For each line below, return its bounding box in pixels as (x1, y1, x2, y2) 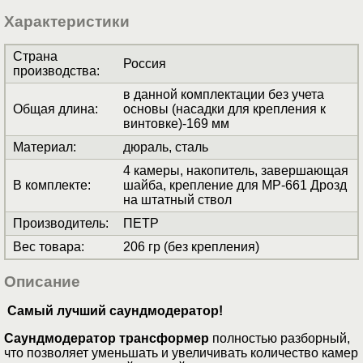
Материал (13, 140, 73, 155)
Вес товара (13, 240, 81, 254)
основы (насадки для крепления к (123, 102, 326, 117)
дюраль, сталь (123, 140, 208, 155)
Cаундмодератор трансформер (4, 331, 209, 345)
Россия (123, 57, 166, 71)
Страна (13, 49, 58, 64)
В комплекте (13, 178, 88, 193)
